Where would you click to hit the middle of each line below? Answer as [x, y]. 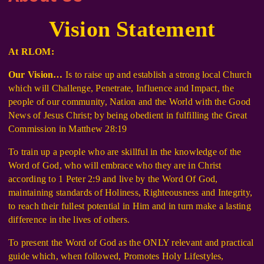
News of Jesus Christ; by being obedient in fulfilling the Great [128, 115]
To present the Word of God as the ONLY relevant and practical [131, 243]
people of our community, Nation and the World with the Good [130, 102]
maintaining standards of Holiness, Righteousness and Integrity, [131, 193]
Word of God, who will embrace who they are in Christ [115, 166]
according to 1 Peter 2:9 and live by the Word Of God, [113, 179]
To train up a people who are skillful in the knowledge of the [125, 152]
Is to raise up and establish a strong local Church [158, 75]
